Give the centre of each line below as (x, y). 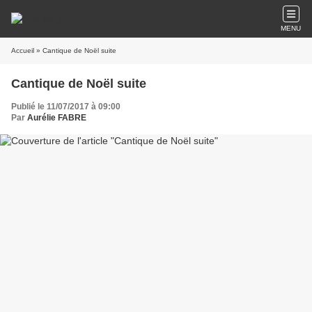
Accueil (23, 50)
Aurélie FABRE (57, 118)
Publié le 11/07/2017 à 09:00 (66, 107)
